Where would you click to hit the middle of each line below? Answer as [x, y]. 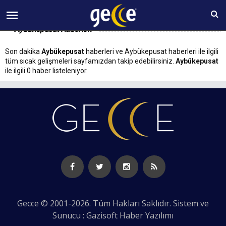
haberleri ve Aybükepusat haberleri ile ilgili [151, 51]
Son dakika [23, 51]
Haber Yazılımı [147, 215]
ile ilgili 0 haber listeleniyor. [46, 71]
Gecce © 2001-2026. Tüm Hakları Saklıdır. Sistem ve [113, 203]
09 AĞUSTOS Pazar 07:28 [108, 10]
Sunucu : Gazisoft [86, 215]
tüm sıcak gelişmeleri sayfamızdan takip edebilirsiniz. [90, 61]
